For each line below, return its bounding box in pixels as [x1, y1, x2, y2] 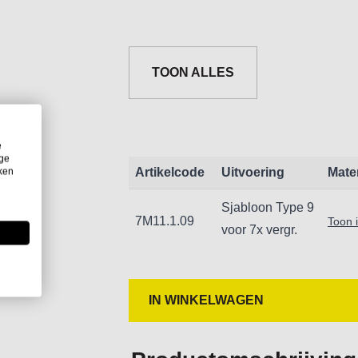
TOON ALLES [151, 66, 234, 79]
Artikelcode [134, 165, 205, 179]
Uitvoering [221, 165, 284, 179]
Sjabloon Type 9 [221, 201, 314, 214]
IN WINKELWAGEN [148, 293, 264, 307]
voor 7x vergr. [221, 223, 297, 237]
